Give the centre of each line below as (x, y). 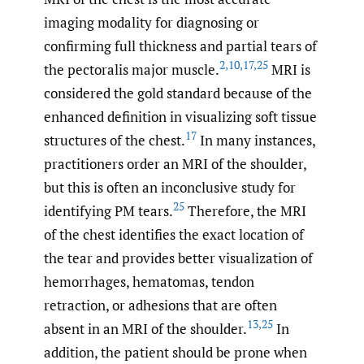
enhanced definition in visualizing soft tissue (180, 116)
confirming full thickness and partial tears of (180, 45)
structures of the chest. (115, 140)
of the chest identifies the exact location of (174, 234)
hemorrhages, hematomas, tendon (149, 281)
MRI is (289, 69)
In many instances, (256, 140)
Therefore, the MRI (245, 210)
